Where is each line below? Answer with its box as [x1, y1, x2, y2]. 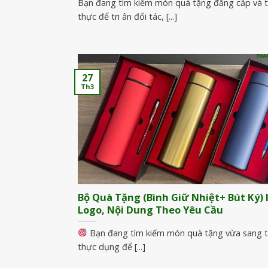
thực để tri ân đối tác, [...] [78, 10, 177, 22]
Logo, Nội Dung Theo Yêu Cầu [78, 203, 223, 217]
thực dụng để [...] [78, 240, 145, 252]
